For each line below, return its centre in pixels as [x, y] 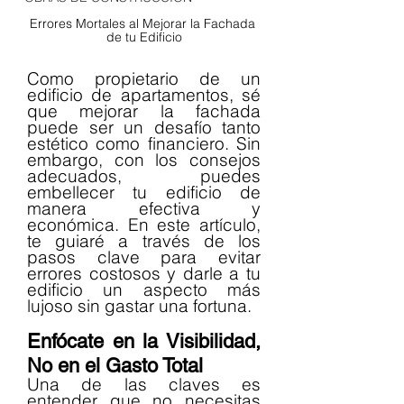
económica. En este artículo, [144, 224]
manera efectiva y [144, 208]
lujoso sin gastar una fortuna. [139, 305]
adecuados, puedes [144, 175]
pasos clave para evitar [144, 257]
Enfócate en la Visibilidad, [144, 341]
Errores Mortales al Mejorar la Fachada [144, 23]
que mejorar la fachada [144, 110]
